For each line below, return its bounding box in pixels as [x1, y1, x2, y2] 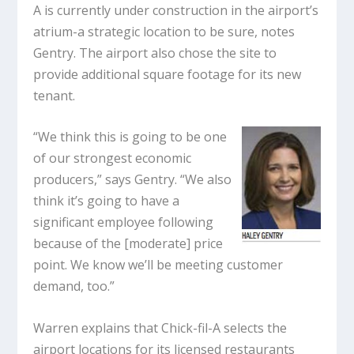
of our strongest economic [33, 149, 192, 168]
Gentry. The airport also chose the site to [33, 43, 277, 62]
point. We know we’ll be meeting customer [33, 256, 284, 274]
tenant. [33, 86, 79, 104]
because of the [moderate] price [33, 235, 224, 253]
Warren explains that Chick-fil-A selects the [33, 319, 288, 337]
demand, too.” [33, 277, 119, 296]
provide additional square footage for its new [33, 65, 302, 83]
